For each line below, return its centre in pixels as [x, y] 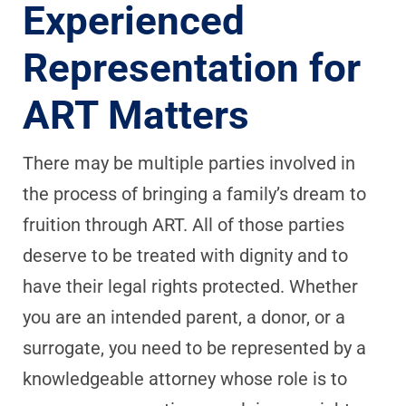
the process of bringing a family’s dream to [194, 194]
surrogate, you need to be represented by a [194, 348]
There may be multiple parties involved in [189, 163]
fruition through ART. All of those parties [184, 225]
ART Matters [136, 115]
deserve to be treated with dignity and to [185, 256]
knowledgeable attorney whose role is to [185, 379]
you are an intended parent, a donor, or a [184, 317]
